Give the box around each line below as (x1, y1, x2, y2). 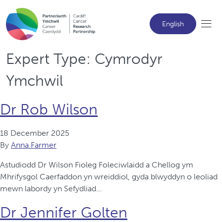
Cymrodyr (95, 50, 163, 68)
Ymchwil (6, 71, 63, 90)
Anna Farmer (11, 140, 56, 150)
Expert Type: (6, 50, 95, 68)
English (162, 20, 184, 29)
